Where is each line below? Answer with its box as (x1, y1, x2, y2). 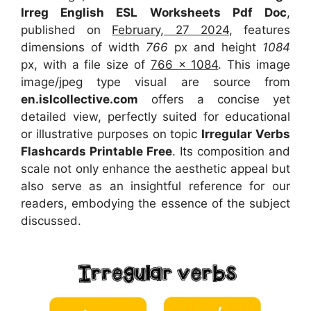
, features (228, 23, 291, 37)
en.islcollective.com (21, 92, 138, 107)
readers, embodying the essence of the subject (21, 196, 290, 211)
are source (180, 75, 265, 90)
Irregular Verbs (201, 127, 291, 142)
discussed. (21, 214, 81, 228)
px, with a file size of (21, 58, 151, 72)
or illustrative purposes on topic (21, 127, 202, 142)
